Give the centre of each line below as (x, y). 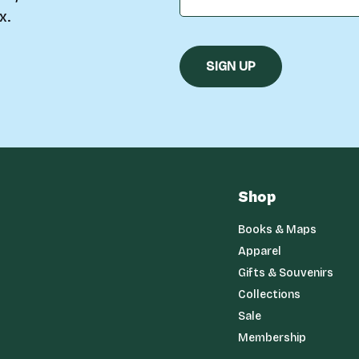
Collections (269, 295)
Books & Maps (277, 230)
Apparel (259, 252)
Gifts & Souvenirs (285, 273)
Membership (272, 338)
